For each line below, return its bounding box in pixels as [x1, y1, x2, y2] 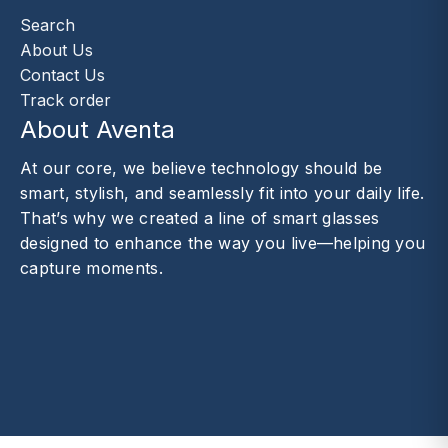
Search [20, 15, 75, 35]
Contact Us [20, 65, 105, 85]
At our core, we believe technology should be [20, 158, 383, 178]
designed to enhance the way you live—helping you [20, 233, 426, 253]
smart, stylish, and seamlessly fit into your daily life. [20, 183, 425, 203]
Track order [20, 90, 111, 110]
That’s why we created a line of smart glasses [20, 208, 380, 228]
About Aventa [20, 115, 175, 144]
